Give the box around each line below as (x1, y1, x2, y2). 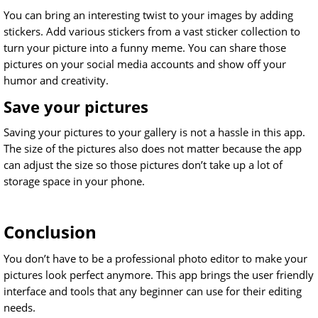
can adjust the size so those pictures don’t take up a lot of (4, 158, 283, 172)
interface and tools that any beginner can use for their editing (4, 284, 302, 299)
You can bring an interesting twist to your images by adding (4, 8, 293, 23)
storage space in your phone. (4, 174, 145, 189)
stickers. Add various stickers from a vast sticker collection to (4, 24, 300, 39)
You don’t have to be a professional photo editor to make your (4, 251, 307, 266)
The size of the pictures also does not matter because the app (4, 141, 302, 156)
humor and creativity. (4, 73, 109, 88)
